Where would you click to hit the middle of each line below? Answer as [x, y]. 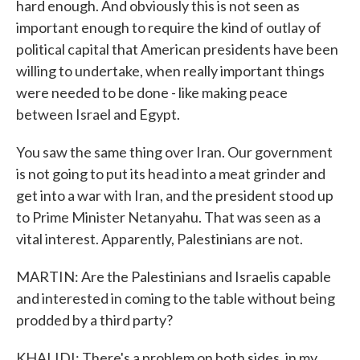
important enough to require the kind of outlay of [169, 27]
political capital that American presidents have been [177, 49]
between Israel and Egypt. [98, 114]
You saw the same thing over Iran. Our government [174, 152]
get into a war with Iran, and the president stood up [175, 195]
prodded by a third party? [94, 320]
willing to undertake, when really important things [170, 71]
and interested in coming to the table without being [176, 298]
